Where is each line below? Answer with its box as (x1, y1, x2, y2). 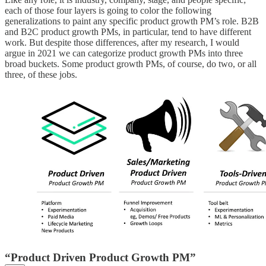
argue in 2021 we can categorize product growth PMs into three (5, 48, 243, 59)
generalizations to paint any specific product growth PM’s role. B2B (5, 16, 259, 27)
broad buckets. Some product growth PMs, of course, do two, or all (5, 59, 256, 69)
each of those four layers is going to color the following (5, 5, 211, 16)
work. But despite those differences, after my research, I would (5, 37, 239, 48)
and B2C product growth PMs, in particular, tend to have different (5, 27, 251, 37)
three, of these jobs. (5, 69, 77, 80)
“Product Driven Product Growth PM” (5, 251, 196, 264)
